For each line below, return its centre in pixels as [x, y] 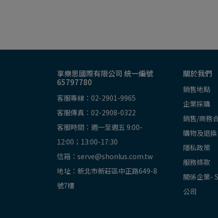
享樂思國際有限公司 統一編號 [105, 73]
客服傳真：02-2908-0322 [96, 113]
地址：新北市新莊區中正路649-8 [107, 171]
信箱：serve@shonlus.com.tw [105, 156]
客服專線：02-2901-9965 [96, 98]
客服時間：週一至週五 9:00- [100, 127]
